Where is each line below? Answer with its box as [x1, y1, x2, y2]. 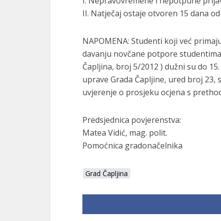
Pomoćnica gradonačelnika [82, 140, 183, 151]
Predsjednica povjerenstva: [82, 114, 181, 125]
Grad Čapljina [85, 169, 128, 178]
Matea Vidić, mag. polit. [82, 127, 167, 138]
